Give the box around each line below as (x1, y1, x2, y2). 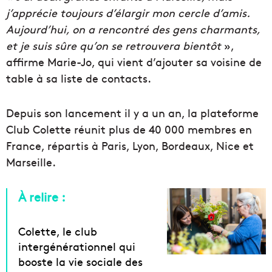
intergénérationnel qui (18, 239, 135, 254)
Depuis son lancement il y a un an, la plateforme (6, 105, 259, 121)
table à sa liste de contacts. (6, 70, 151, 86)
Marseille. (6, 154, 56, 170)
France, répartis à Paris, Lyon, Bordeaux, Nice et (6, 138, 254, 154)
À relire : (18, 188, 66, 205)
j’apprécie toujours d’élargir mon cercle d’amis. (6, 5, 250, 21)
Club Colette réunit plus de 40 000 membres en (6, 121, 252, 137)
